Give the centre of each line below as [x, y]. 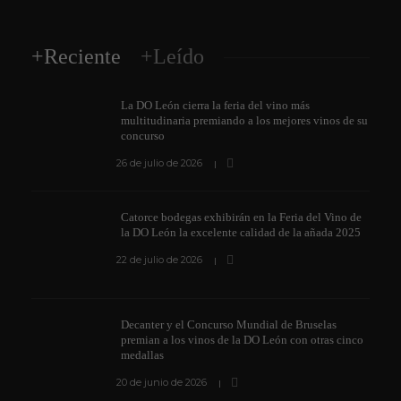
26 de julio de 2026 [159, 162]
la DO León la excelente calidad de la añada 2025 [242, 232]
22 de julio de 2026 [159, 259]
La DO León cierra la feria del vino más [215, 105]
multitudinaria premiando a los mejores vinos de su [244, 120]
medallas [144, 354]
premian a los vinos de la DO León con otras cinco [242, 339]
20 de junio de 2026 [161, 382]
